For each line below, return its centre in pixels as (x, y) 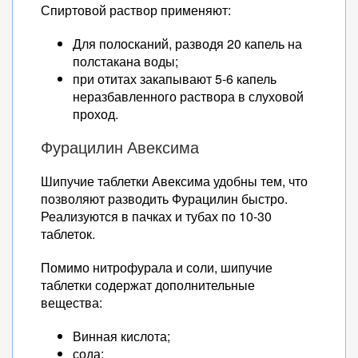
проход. (95, 114)
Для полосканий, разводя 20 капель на (187, 44)
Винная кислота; (121, 336)
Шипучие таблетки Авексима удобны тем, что (174, 181)
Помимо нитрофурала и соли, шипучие (157, 267)
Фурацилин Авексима (120, 147)
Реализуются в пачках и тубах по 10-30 (156, 216)
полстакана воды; (125, 61)
